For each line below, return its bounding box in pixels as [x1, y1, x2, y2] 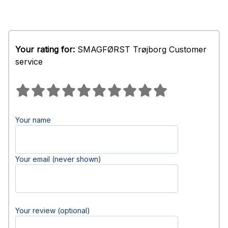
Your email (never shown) [15, 155, 101, 163]
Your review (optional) [15, 206, 90, 215]
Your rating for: [15, 44, 75, 54]
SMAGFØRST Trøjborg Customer [75, 44, 207, 54]
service [15, 56, 43, 67]
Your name [15, 116, 51, 124]
